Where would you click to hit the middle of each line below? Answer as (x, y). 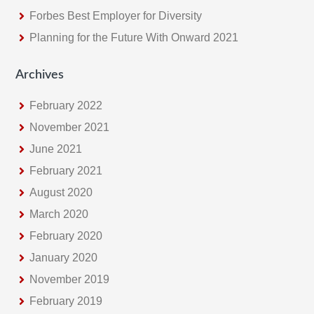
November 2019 (70, 279)
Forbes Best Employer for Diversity (116, 15)
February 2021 (66, 170)
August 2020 (61, 192)
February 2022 (66, 105)
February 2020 (66, 235)
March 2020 (59, 214)
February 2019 (66, 301)
